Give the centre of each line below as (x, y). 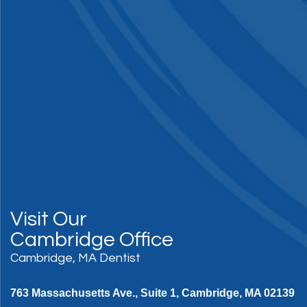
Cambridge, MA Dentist (75, 258)
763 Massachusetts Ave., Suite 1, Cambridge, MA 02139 (152, 293)
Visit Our (49, 219)
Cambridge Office (92, 240)
